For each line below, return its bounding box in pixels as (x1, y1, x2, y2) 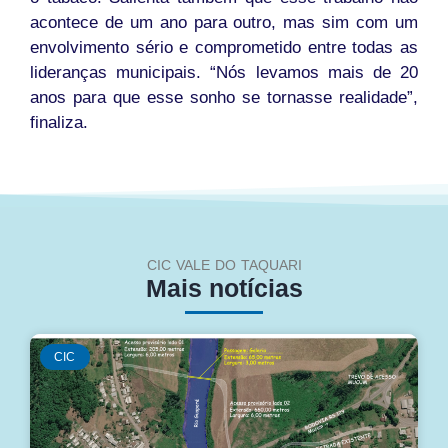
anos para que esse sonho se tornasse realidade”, (30, 88, 418, 108)
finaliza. (30, 113, 88, 133)
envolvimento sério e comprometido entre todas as (30, 38, 418, 58)
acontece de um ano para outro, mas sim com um (30, 13, 418, 33)
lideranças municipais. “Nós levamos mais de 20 (30, 63, 418, 83)
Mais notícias (145, 274, 303, 303)
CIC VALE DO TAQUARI (146, 257, 302, 274)
